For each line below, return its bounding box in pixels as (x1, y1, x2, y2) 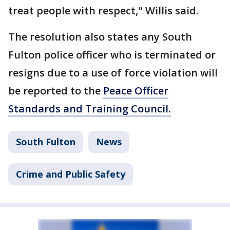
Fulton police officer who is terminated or (8, 48, 216, 62)
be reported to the (8, 84, 103, 98)
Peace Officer (103, 84, 168, 98)
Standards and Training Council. (8, 102, 171, 116)
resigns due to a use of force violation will (8, 66, 218, 80)
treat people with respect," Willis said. (8, 4, 201, 17)
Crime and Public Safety (16, 168, 125, 180)
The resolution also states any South (8, 30, 192, 44)
